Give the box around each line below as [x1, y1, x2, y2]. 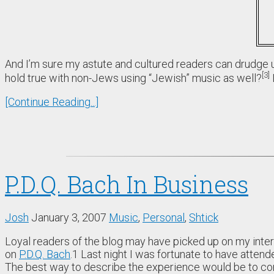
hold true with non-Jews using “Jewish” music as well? [5, 71, 262, 84]
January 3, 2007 [31, 211, 106, 224]
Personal [143, 211, 185, 224]
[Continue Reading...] [5, 95, 98, 108]
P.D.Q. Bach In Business [5, 168, 248, 199]
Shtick [189, 211, 218, 224]
